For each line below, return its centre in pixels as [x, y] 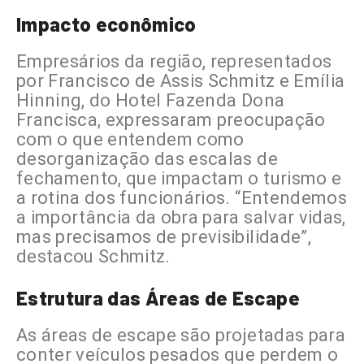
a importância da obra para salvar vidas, [181, 218]
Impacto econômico [106, 24]
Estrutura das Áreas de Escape [158, 298]
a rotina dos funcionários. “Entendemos [182, 198]
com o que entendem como [130, 140]
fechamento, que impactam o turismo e [179, 179]
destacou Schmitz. [93, 257]
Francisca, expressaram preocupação [171, 120]
